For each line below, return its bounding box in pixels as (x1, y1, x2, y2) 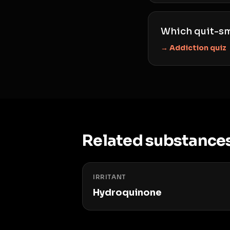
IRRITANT (93, 173, 126, 181)
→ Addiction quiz (161, 43, 226, 52)
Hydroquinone (93, 187, 162, 198)
